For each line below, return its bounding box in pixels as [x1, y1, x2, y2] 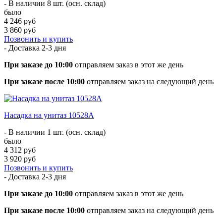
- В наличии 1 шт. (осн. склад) [4, 127, 106, 136]
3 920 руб [4, 154, 36, 163]
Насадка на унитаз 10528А [4, 111, 94, 119]
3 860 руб [4, 25, 36, 34]
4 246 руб [4, 16, 36, 25]
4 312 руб [4, 145, 36, 154]
